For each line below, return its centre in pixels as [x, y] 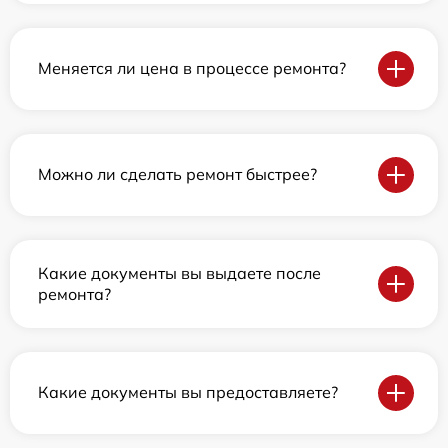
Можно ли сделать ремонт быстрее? [177, 174]
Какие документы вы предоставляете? [188, 392]
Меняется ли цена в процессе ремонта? [192, 68]
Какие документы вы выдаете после [179, 272]
